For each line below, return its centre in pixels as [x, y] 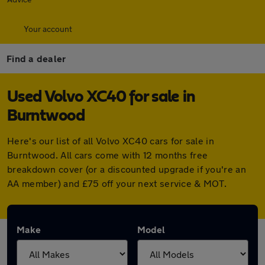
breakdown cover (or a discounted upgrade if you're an [127, 169]
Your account [48, 29]
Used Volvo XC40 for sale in [101, 97]
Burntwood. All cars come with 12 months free [108, 155]
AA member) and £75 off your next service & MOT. [117, 183]
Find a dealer [36, 58]
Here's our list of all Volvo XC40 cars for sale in [111, 140]
